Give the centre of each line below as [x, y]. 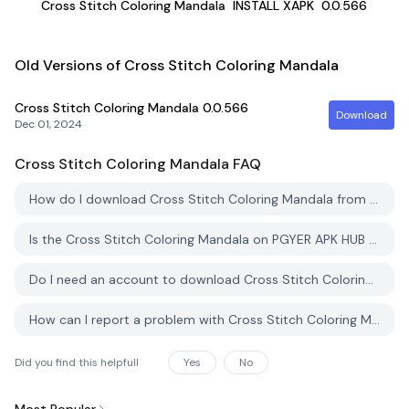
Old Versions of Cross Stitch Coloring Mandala [177, 65]
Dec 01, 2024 [48, 124]
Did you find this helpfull [77, 362]
